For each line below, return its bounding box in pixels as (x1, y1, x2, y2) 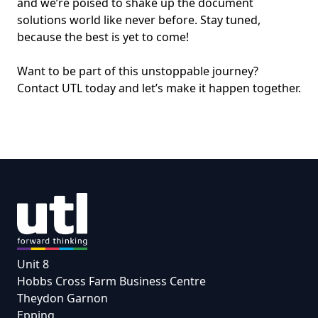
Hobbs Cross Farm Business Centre (17, 273, 206, 289)
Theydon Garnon (17, 290, 108, 306)
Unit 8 (17, 256, 49, 272)
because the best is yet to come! (17, 28, 189, 45)
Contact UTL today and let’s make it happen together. (17, 79, 301, 96)
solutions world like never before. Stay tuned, (17, 11, 261, 28)
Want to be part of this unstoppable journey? (17, 62, 258, 79)
